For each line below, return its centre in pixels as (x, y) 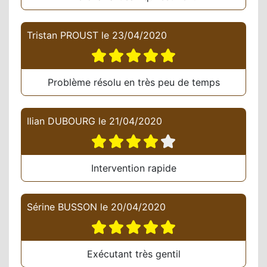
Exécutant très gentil (133, 254)
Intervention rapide (133, 168)
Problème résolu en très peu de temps (133, 83)
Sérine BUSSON (62, 207)
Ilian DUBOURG (61, 121)
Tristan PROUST (63, 35)
